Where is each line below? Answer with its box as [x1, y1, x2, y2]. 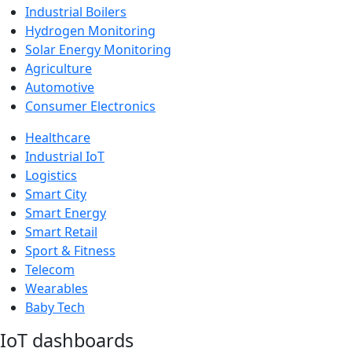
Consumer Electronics [25, 97, 156, 115]
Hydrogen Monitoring [25, 21, 156, 39]
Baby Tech [25, 298, 85, 316]
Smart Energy [25, 203, 106, 222]
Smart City [25, 185, 86, 203]
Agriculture [25, 59, 92, 77]
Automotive [25, 78, 94, 96]
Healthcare [25, 128, 90, 146]
